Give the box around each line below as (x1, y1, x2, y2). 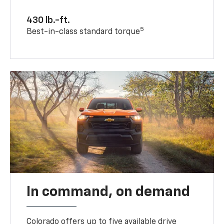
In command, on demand (26, 184, 190, 199)
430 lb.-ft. (26, 15, 70, 25)
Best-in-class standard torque (26, 27, 140, 36)
